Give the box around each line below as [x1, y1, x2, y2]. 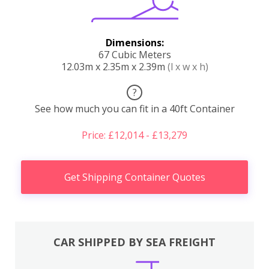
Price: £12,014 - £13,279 [82, 128, 187, 142]
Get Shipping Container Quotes [64, 170, 205, 184]
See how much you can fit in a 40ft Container [34, 101, 235, 115]
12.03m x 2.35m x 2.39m [61, 59, 168, 73]
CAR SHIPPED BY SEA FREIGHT [53, 235, 216, 249]
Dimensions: [105, 35, 164, 49]
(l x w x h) [167, 59, 208, 73]
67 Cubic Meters [98, 47, 171, 61]
